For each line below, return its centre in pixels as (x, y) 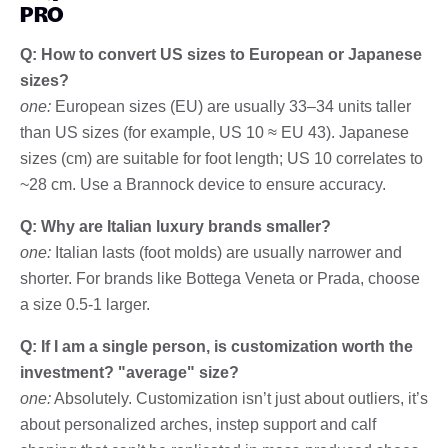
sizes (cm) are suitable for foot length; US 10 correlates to (221, 158)
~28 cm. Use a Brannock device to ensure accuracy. (203, 184)
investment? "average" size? (129, 372)
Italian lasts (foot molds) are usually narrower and (226, 252)
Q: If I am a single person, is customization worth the (216, 346)
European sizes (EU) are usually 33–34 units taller (231, 106)
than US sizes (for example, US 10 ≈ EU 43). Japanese (214, 132)
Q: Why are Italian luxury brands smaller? (175, 226)
